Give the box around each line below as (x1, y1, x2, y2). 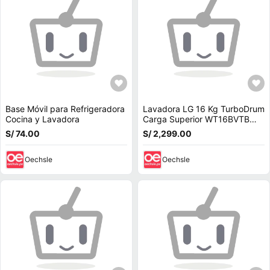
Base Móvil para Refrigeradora (5, 104, 125, 114)
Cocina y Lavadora (5, 114, 80, 124)
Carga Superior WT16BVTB (143, 114, 250, 124)
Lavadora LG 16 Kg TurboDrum (143, 104, 265, 114)
